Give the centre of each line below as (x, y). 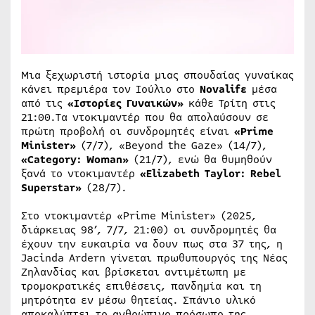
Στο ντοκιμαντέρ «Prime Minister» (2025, (139, 216)
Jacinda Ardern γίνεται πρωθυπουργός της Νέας (154, 258)
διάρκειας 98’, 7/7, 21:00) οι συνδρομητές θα (149, 230)
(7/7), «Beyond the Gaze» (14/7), (172, 145)
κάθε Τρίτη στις (232, 103)
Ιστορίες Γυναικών (126, 103)
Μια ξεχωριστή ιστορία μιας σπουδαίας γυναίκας (157, 75)
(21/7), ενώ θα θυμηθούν (200, 159)
